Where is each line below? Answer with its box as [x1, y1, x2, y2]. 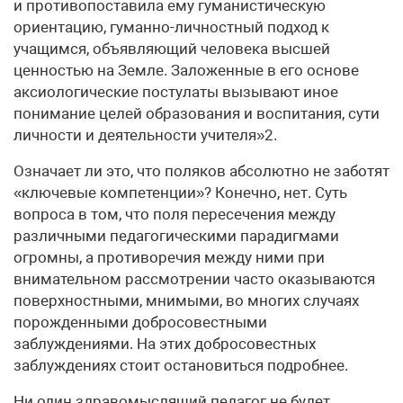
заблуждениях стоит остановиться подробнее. [13, 356, 348, 374]
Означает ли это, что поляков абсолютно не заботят [13, 162, 390, 180]
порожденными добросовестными [13, 313, 267, 331]
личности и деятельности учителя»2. [13, 126, 277, 144]
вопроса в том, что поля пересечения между [13, 205, 336, 223]
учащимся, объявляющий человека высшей [13, 40, 330, 58]
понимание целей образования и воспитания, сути [13, 104, 380, 122]
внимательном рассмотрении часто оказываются [13, 270, 375, 288]
